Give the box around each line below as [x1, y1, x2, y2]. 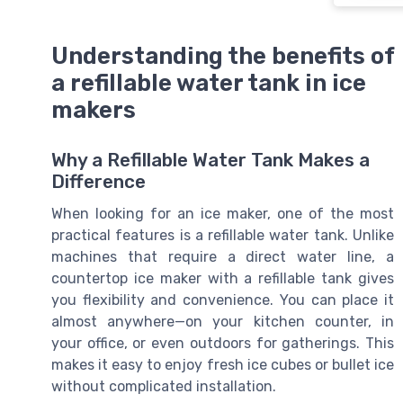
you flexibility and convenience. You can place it [51, 291, 394, 309]
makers [51, 96, 136, 123]
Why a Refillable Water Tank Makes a [51, 149, 370, 172]
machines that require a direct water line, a [51, 248, 394, 266]
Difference [51, 171, 146, 193]
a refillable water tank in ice [51, 69, 366, 96]
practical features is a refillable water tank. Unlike [51, 227, 394, 245]
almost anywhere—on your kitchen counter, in [51, 313, 394, 331]
